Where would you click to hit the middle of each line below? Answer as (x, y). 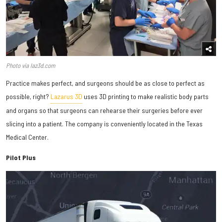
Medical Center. (27, 137)
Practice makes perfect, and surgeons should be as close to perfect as (105, 83)
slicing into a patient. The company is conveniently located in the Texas (104, 123)
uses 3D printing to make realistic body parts (145, 96)
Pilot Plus (21, 157)
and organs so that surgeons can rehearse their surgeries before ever (104, 110)
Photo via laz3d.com (30, 65)
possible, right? (28, 96)
